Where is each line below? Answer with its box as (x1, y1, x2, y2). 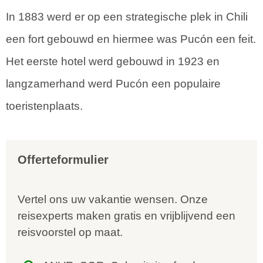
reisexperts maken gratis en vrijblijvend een (18, 210, 235, 222)
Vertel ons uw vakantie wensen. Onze (18, 193, 208, 206)
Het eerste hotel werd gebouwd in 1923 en (6, 55, 220, 68)
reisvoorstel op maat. (18, 226, 126, 239)
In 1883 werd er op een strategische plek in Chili (6, 11, 248, 23)
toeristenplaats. (6, 100, 83, 113)
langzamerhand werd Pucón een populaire (6, 77, 221, 90)
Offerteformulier (18, 153, 109, 167)
